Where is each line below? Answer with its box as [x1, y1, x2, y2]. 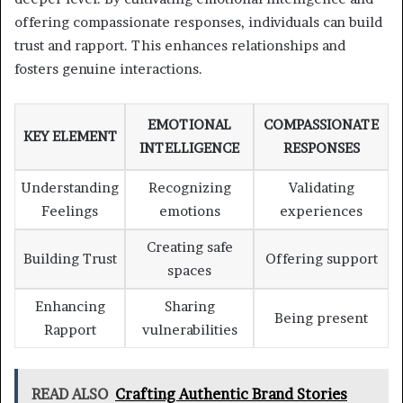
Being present [274, 309, 368, 327]
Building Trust [22, 250, 117, 268]
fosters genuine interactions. [14, 60, 202, 78]
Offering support [264, 250, 378, 268]
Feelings [41, 202, 98, 220]
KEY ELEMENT [22, 128, 117, 146]
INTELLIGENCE [139, 139, 239, 157]
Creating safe [146, 238, 233, 256]
